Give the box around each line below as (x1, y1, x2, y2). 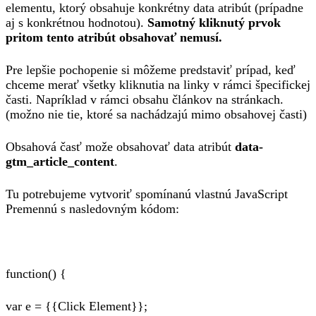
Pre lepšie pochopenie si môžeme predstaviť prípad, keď (6, 62, 296, 77)
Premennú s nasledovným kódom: (6, 201, 179, 216)
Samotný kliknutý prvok (147, 15, 281, 30)
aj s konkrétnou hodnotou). (6, 15, 147, 30)
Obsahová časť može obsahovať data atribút (6, 139, 235, 154)
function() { (6, 266, 66, 281)
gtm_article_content (6, 154, 114, 169)
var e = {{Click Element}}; (6, 298, 147, 313)
